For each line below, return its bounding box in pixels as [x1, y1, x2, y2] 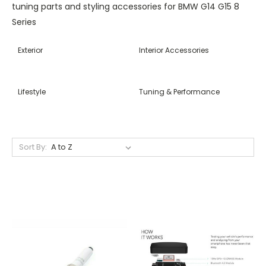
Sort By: [18, 141, 47, 153]
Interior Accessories [139, 45, 209, 55]
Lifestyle [18, 86, 46, 97]
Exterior [18, 45, 43, 55]
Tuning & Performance [139, 86, 220, 97]
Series [12, 15, 36, 28]
